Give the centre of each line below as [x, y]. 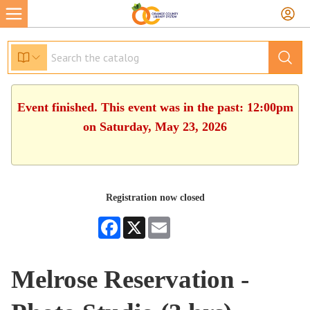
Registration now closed [155, 198]
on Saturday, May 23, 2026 [155, 127]
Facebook [139, 222]
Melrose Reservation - [130, 279]
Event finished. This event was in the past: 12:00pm [155, 107]
